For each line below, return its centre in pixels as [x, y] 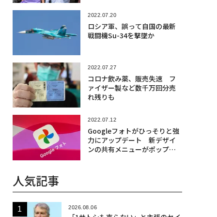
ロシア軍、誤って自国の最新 [132, 26]
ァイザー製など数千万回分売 [132, 87]
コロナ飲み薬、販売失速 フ [132, 78]
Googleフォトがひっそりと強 [133, 131]
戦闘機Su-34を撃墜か [121, 35]
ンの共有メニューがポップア [132, 149]
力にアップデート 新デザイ [132, 140]
